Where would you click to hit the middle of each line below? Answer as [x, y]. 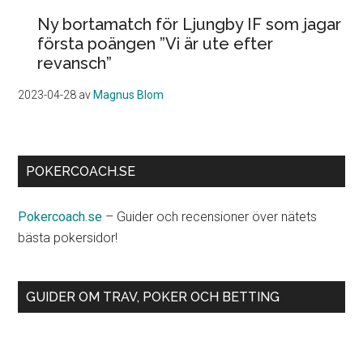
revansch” [75, 64]
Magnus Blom [129, 95]
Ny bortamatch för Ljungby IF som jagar [190, 25]
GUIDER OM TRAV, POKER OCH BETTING [153, 297]
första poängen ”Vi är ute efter [156, 44]
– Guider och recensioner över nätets [210, 217]
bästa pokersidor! [68, 238]
